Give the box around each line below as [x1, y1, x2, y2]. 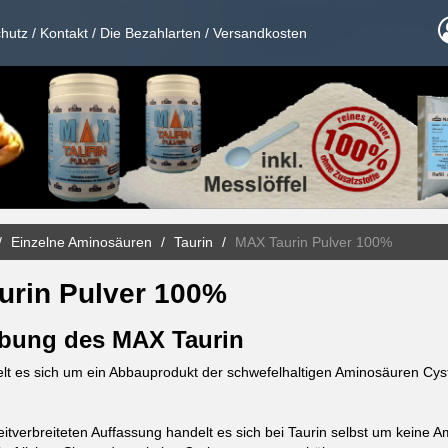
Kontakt [40, 25, 88, 41]
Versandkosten [213, 25, 307, 41]
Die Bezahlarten [100, 25, 201, 41]
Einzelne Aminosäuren [10, 233, 152, 250]
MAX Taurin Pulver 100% [234, 233, 392, 250]
